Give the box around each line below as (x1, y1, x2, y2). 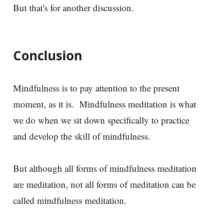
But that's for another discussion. (13, 1, 134, 14)
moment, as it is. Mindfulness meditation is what (13, 97, 196, 110)
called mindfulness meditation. (13, 194, 132, 206)
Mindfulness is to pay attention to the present (13, 81, 180, 94)
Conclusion (13, 46, 82, 64)
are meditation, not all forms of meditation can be (13, 178, 196, 190)
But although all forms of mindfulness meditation (13, 162, 197, 174)
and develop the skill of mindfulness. (13, 129, 156, 142)
